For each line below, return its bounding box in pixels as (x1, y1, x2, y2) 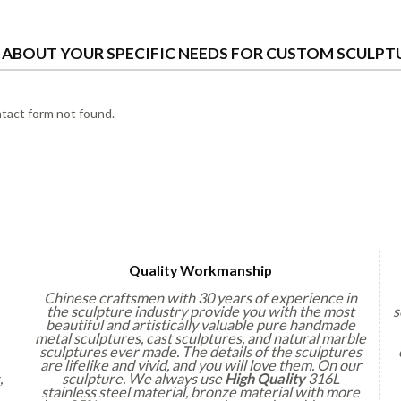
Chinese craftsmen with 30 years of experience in (44, 288, 357, 306)
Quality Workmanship (129, 260, 272, 278)
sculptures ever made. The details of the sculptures (39, 342, 362, 360)
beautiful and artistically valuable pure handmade (46, 315, 355, 333)
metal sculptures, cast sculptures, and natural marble (35, 328, 366, 346)
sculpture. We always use (62, 369, 225, 387)
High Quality (225, 369, 305, 387)
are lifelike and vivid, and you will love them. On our (39, 355, 362, 373)
